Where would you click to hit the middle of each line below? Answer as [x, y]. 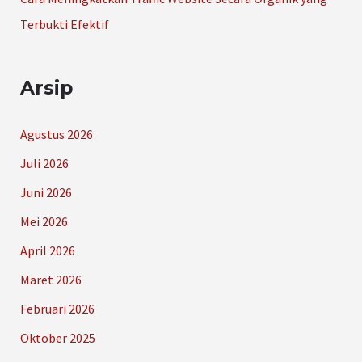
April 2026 [47, 250]
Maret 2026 [51, 279]
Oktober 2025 [57, 337]
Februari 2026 [57, 308]
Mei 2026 [44, 221]
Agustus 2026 [56, 134]
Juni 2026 [46, 192]
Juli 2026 [44, 163]
